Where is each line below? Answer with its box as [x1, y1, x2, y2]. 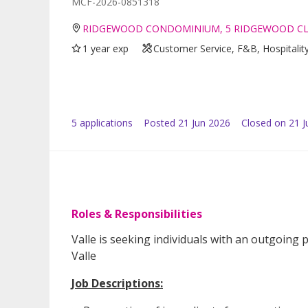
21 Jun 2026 [178, 115, 230, 129]
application [77, 115, 128, 129]
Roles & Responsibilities [71, 206, 202, 221]
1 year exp [82, 41, 129, 55]
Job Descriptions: [71, 275, 163, 291]
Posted [144, 115, 175, 129]
